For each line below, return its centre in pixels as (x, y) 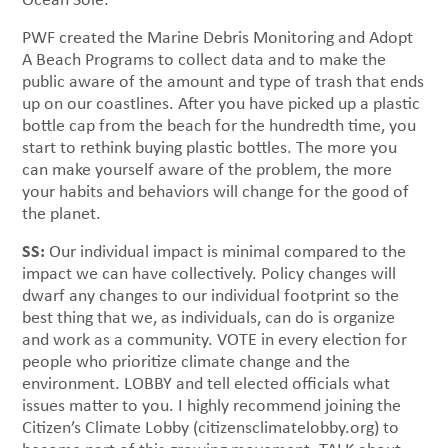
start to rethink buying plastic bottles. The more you (210, 147)
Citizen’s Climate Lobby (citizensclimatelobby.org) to (211, 427)
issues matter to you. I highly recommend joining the (212, 405)
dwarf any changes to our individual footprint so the (211, 295)
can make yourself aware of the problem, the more (207, 169)
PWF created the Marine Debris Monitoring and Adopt (218, 37)
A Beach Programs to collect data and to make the (204, 59)
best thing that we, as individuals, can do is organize (209, 317)
